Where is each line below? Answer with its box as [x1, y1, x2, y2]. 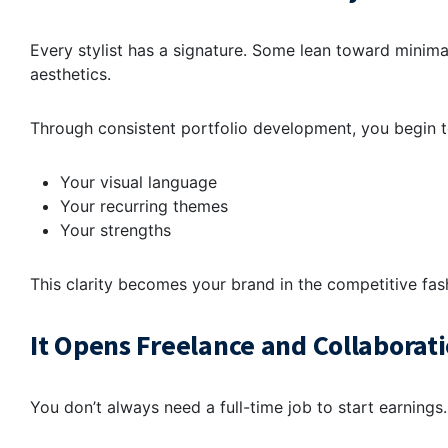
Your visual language [60, 172, 222, 193]
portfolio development [181, 118, 352, 139]
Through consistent [30, 118, 181, 139]
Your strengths [60, 220, 176, 241]
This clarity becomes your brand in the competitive [30, 274, 422, 295]
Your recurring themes [60, 196, 233, 217]
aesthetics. [30, 64, 111, 85]
